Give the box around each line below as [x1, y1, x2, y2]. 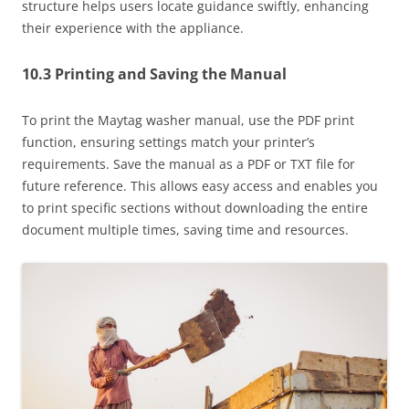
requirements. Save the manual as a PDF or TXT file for [22, 154, 355, 173]
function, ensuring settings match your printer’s [22, 132, 315, 151]
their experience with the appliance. [22, 18, 244, 37]
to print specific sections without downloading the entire [22, 198, 368, 216]
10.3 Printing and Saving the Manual [22, 63, 287, 84]
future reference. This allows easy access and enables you [22, 176, 378, 194]
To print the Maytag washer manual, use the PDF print [22, 110, 354, 129]
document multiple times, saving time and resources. [22, 220, 349, 238]
